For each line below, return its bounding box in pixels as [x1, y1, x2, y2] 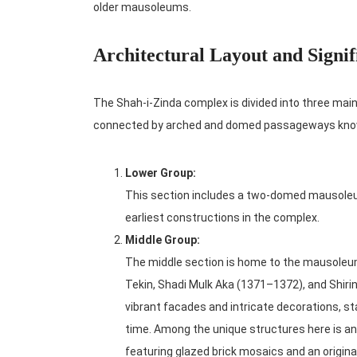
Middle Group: [125, 233, 200, 247]
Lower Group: [125, 167, 196, 180]
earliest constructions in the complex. [125, 211, 320, 225]
